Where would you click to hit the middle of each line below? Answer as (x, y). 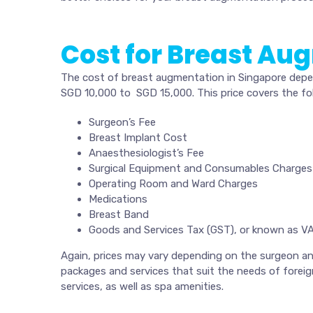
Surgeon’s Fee (122, 122)
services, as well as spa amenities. (142, 286)
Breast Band (119, 214)
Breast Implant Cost (138, 138)
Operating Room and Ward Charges (173, 184)
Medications (118, 199)
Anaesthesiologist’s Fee (146, 153)
